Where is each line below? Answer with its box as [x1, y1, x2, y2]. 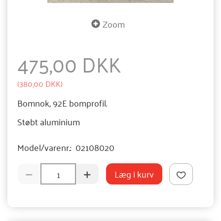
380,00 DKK [19, 76, 61, 91]
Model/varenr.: [17, 139, 73, 155]
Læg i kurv [114, 166, 154, 182]
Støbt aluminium [17, 113, 80, 129]
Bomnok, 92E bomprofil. [17, 95, 107, 111]
